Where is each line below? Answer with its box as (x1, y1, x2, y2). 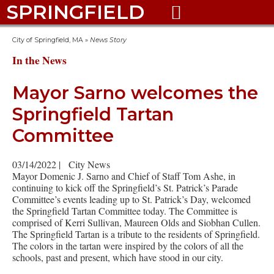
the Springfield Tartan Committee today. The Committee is (12, 204, 237, 217)
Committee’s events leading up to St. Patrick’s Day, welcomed (12, 192, 251, 206)
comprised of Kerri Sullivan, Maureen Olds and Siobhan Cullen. (12, 215, 261, 229)
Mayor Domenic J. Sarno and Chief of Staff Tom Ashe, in (12, 169, 235, 182)
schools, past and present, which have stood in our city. (12, 250, 223, 264)
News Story (90, 36, 127, 44)
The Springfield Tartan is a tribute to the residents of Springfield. (12, 227, 260, 240)
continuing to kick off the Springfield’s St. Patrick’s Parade (12, 180, 238, 194)
